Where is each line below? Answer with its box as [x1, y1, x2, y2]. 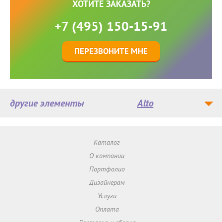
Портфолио [89, 165, 125, 174]
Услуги [97, 191, 116, 201]
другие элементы [10, 97, 84, 110]
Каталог [94, 138, 120, 147]
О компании [89, 151, 125, 161]
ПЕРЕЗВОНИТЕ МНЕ [74, 46, 148, 57]
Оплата [95, 205, 119, 214]
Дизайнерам [89, 178, 125, 187]
